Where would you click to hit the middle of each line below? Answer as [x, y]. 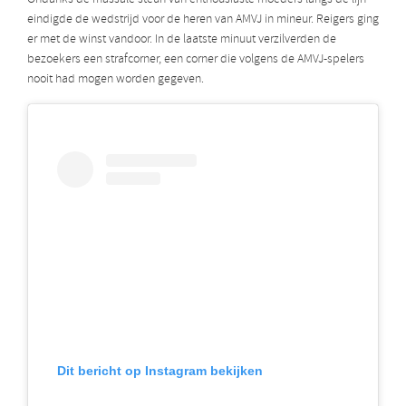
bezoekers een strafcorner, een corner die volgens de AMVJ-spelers [196, 60]
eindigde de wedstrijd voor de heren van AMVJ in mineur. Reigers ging [203, 20]
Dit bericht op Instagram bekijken [160, 370]
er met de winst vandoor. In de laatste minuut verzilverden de [182, 40]
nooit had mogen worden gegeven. [116, 80]
